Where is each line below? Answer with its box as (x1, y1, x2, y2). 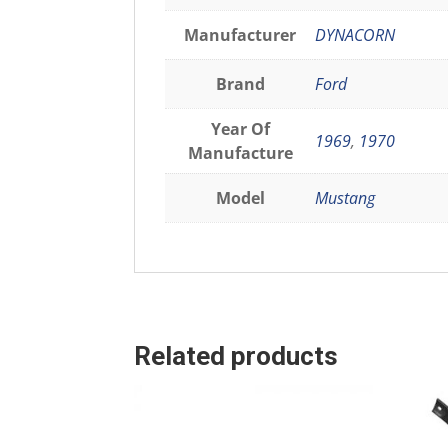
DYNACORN (315, 23, 396, 46)
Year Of (210, 117, 270, 140)
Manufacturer (184, 23, 297, 46)
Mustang (315, 186, 376, 209)
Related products (134, 341, 339, 372)
